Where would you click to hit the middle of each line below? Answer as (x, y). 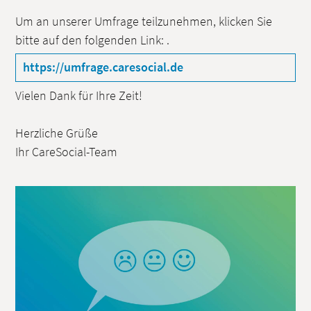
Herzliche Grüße (58, 133)
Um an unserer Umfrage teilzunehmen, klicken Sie (143, 21)
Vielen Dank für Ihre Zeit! (80, 95)
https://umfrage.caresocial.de (103, 67)
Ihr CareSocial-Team (66, 152)
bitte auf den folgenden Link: (91, 40)
